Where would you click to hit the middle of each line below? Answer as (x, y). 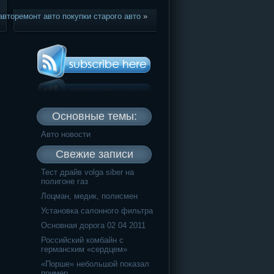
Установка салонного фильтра (97, 210)
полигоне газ (65, 181)
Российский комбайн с (82, 240)
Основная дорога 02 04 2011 (93, 225)
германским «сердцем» (84, 249)
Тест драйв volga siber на (87, 172)
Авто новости (66, 134)
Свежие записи (94, 154)
